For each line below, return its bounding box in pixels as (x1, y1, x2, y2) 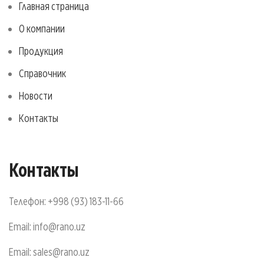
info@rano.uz (33, 220, 85, 233)
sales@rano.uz (33, 245, 90, 258)
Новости (19, 89, 52, 102)
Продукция (19, 44, 63, 57)
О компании (19, 22, 65, 35)
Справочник (19, 67, 66, 80)
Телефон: (9, 194, 48, 207)
